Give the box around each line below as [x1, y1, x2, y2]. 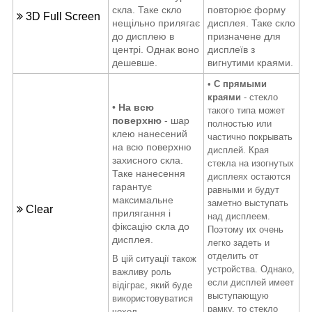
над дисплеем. [208, 210, 270, 221]
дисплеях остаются [208, 171, 290, 182]
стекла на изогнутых [208, 157, 294, 169]
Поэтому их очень [208, 224, 283, 235]
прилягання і [112, 207, 171, 219]
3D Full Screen [23, 10, 100, 22]
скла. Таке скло [112, 3, 182, 15]
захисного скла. [112, 154, 183, 166]
